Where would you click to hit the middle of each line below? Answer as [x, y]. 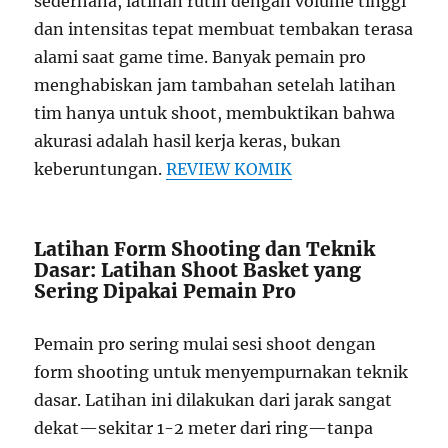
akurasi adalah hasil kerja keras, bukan [188, 141]
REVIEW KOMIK [229, 169]
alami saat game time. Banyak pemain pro [200, 57]
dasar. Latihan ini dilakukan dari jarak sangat [213, 400]
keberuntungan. [100, 169]
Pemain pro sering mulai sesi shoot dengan [205, 344]
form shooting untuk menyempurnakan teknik [221, 372]
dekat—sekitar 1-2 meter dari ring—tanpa [204, 428]
